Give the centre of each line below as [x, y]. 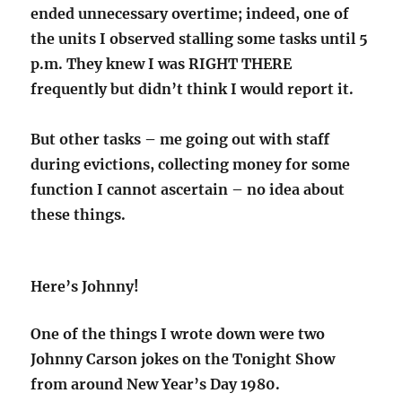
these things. [79, 215]
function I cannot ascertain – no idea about [188, 190]
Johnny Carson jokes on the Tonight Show [183, 359]
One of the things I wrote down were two [178, 334]
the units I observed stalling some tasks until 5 [200, 39]
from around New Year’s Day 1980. [156, 385]
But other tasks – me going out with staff [180, 140]
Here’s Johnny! [85, 287]
